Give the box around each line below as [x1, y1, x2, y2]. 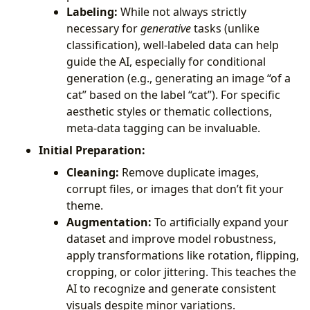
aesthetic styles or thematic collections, [66, 103, 272, 119]
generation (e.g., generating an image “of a [66, 70, 291, 86]
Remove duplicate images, [119, 164, 259, 180]
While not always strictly [118, 3, 246, 19]
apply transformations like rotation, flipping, [66, 247, 299, 263]
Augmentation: [66, 214, 152, 230]
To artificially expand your [152, 214, 289, 230]
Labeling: [66, 3, 118, 19]
